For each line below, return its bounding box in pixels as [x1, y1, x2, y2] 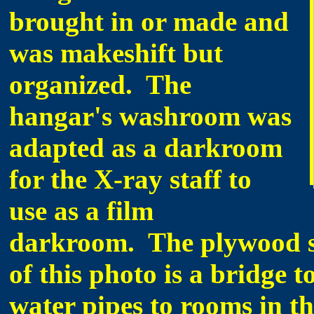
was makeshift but [9, 38, 223, 68]
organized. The [9, 69, 191, 100]
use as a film [9, 196, 153, 226]
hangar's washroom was [9, 101, 292, 131]
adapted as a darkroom [9, 132, 282, 163]
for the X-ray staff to [9, 164, 252, 194]
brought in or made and [9, 6, 289, 36]
